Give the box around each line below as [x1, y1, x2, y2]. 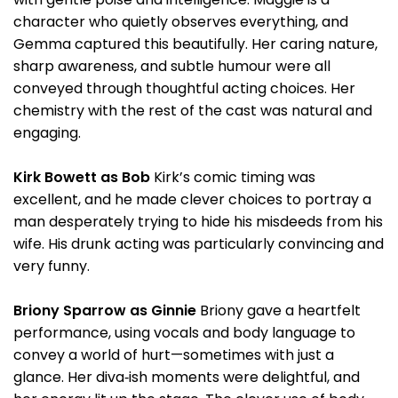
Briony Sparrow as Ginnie [13, 300, 196, 321]
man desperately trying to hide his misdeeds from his [13, 211, 383, 232]
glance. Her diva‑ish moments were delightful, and [13, 367, 360, 387]
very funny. [13, 256, 90, 276]
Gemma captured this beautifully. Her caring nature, [13, 34, 378, 54]
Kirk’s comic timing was [150, 167, 315, 187]
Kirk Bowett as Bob [13, 167, 150, 187]
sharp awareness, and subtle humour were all [13, 56, 330, 76]
